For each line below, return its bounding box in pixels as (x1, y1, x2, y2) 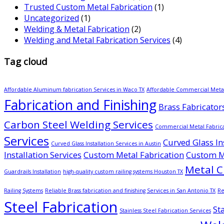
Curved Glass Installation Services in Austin (51, 139, 161, 147)
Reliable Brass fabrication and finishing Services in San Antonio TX (45, 186, 215, 194)
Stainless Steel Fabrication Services (119, 206, 211, 214)
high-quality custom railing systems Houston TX (63, 167, 183, 175)
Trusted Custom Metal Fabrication (24, 1, 152, 13)
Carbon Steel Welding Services (4, 117, 153, 131)
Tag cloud (4, 54, 47, 67)
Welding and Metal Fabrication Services (24, 34, 170, 46)
